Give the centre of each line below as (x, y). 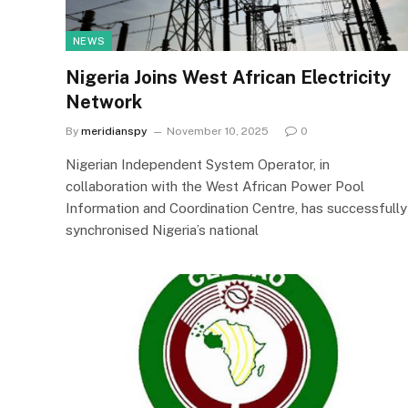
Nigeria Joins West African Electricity (228, 77)
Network (104, 102)
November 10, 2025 (218, 131)
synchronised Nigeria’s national (162, 230)
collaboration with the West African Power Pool (215, 186)
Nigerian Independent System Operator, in (198, 164)
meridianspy (114, 131)
